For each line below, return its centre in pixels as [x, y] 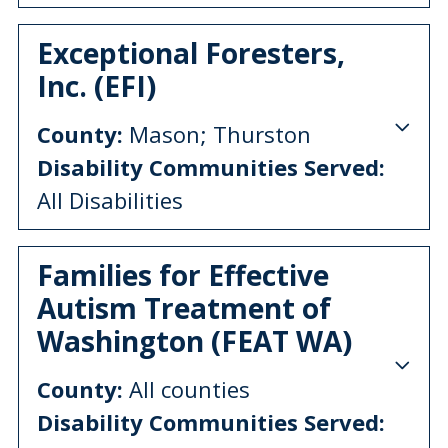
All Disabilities [110, 199]
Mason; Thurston [217, 133]
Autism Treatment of [184, 307]
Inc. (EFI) [96, 85]
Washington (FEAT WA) [194, 340]
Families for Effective [183, 274]
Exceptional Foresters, [191, 52]
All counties [186, 388]
